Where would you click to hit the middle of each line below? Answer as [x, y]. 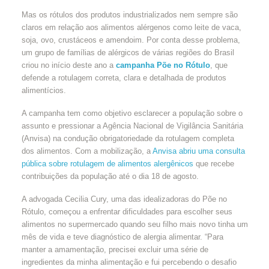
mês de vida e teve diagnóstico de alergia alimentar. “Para [122, 237]
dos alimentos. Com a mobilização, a [87, 151]
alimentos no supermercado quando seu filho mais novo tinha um [134, 224]
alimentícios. [44, 90]
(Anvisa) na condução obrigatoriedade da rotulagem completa [128, 138]
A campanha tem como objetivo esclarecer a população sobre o [132, 113]
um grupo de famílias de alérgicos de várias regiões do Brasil [128, 52]
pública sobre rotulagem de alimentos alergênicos [107, 163]
